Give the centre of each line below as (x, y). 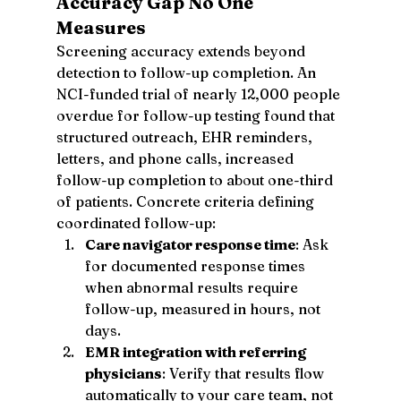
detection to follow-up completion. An (188, 72)
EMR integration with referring (196, 351)
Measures (101, 27)
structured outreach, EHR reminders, (186, 137)
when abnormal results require (193, 287)
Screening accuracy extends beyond (182, 51)
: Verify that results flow (244, 373)
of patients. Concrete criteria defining (187, 201)
